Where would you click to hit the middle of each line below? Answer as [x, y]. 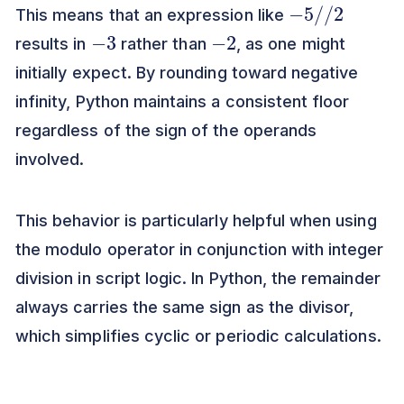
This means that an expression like [152, 15]
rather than [163, 44]
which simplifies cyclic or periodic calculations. [198, 336]
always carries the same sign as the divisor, [185, 308]
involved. [50, 160]
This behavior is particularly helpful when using [196, 221]
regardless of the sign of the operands [166, 131]
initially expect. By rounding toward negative [187, 73]
